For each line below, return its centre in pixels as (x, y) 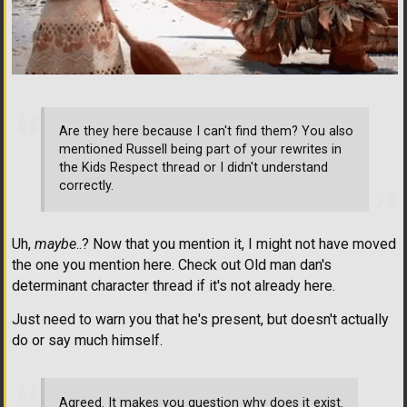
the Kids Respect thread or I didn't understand (194, 168)
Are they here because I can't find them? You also (206, 132)
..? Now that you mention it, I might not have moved (236, 244)
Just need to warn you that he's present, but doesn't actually (200, 319)
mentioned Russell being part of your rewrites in (200, 150)
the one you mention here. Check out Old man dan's (172, 265)
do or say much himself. (87, 340)
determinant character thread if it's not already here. (174, 286)
